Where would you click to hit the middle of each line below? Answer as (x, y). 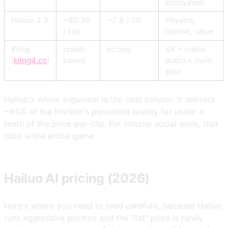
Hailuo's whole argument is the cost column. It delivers (109, 99)
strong (119, 49)
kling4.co (30, 61)
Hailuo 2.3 (30, 20)
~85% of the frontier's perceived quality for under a (104, 112)
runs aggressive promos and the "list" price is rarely (104, 218)
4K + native (186, 49)
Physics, (180, 20)
